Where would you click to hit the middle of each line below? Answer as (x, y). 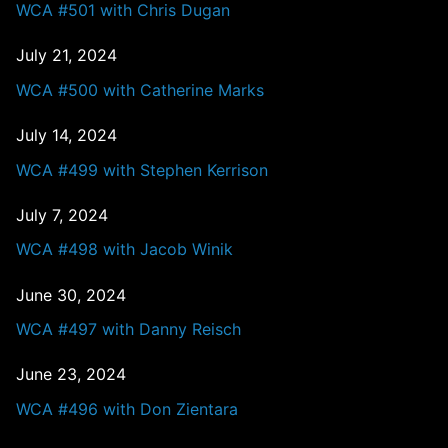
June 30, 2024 (71, 294)
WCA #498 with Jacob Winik (124, 249)
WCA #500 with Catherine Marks (140, 89)
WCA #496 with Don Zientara (127, 409)
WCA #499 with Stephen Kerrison (142, 169)
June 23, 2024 (71, 374)
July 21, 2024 (66, 55)
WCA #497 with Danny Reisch (128, 329)
